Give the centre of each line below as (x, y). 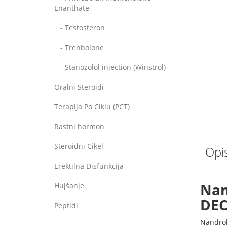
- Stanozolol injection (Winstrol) (110, 67)
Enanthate (72, 8)
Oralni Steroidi (79, 87)
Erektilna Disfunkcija (89, 166)
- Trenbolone (79, 47)
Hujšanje (69, 186)
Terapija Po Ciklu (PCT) (92, 107)
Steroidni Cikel (79, 146)
